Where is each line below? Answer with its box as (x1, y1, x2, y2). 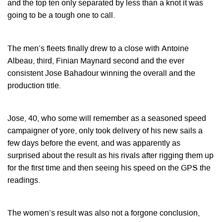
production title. (7, 82, 61, 90)
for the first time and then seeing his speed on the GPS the (7, 164, 211, 172)
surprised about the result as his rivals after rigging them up (7, 152, 214, 160)
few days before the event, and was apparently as (7, 139, 180, 148)
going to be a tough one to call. (7, 12, 115, 20)
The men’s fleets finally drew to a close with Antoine (7, 45, 189, 53)
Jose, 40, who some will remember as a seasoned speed (7, 114, 206, 123)
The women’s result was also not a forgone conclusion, (7, 209, 200, 218)
